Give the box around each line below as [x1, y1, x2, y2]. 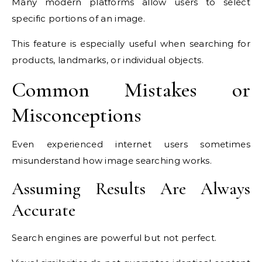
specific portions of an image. [12, 13, 146, 25]
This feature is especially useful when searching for [12, 38, 250, 50]
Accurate [12, 199, 75, 222]
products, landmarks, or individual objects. [12, 54, 204, 66]
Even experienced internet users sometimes [12, 139, 250, 150]
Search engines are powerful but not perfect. [12, 232, 217, 244]
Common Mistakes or [12, 77, 250, 103]
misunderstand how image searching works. [12, 155, 212, 167]
